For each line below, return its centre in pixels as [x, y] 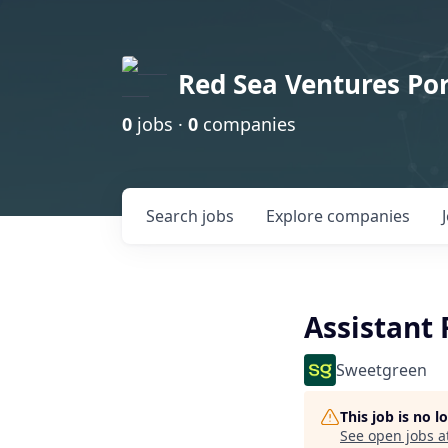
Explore [296, 216]
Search [174, 216]
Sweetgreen [381, 370]
